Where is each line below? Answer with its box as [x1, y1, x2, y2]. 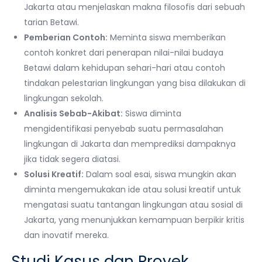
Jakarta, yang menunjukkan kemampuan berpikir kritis [24, 213, 244, 226]
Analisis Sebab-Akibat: [24, 107, 123, 119]
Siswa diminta [123, 107, 181, 119]
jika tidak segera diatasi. [24, 153, 120, 165]
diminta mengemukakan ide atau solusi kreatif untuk [24, 183, 241, 195]
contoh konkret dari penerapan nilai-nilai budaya [24, 46, 223, 58]
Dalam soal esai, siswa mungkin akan [84, 168, 236, 180]
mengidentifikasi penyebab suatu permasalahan [24, 122, 223, 135]
